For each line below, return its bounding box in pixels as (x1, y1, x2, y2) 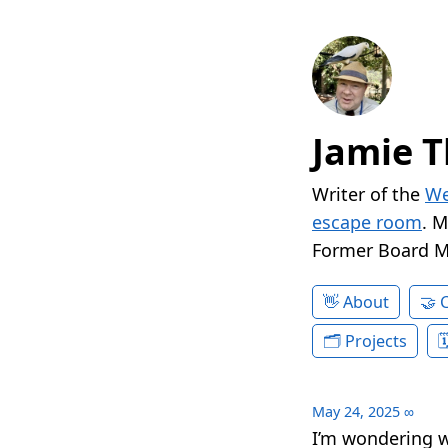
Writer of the (312, 182, 425, 207)
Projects (345, 330, 407, 353)
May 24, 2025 (312, 402, 400, 422)
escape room (312, 210, 422, 235)
